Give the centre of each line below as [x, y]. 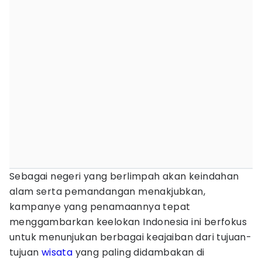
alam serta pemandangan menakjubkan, [107, 192]
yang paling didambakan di [139, 252]
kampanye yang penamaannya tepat [100, 207]
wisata [57, 252]
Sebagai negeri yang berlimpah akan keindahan [124, 176]
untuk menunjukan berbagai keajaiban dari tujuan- [131, 237]
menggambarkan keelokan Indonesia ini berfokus [128, 222]
